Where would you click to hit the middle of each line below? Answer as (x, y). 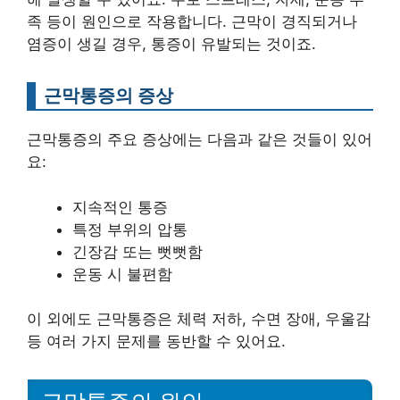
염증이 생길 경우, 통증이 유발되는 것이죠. (171, 44)
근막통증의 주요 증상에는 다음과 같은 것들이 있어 (200, 140)
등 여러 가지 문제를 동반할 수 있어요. (156, 342)
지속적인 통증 (120, 207)
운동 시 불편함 (122, 274)
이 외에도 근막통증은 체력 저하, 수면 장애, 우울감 (199, 319)
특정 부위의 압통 (130, 229)
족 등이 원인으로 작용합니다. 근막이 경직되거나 (192, 22)
